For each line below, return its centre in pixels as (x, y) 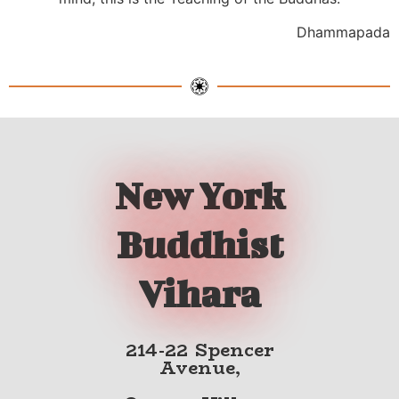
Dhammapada (343, 32)
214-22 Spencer (199, 350)
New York (199, 195)
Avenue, (199, 368)
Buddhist (199, 244)
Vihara (199, 293)
